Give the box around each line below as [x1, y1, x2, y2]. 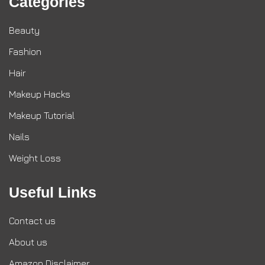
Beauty [9, 25, 40, 36]
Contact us [9, 215, 56, 227]
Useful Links [9, 184, 96, 201]
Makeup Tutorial [9, 110, 75, 121]
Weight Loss [9, 153, 61, 164]
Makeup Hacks [9, 89, 70, 100]
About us [9, 237, 47, 248]
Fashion [9, 46, 41, 57]
